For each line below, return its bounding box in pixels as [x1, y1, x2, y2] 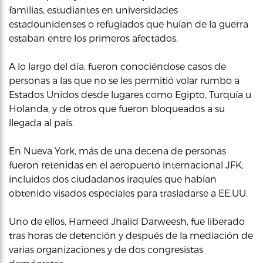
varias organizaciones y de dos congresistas [9, 244, 203, 255]
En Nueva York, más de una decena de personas [9, 145, 226, 156]
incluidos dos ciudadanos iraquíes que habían [9, 173, 217, 184]
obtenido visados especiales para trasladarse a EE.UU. [9, 187, 248, 198]
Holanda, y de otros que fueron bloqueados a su [9, 103, 225, 114]
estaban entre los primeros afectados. [9, 32, 178, 43]
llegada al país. [9, 117, 74, 128]
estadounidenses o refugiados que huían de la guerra [9, 18, 248, 29]
